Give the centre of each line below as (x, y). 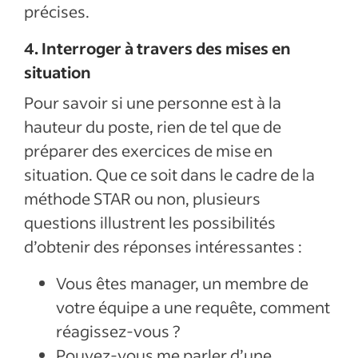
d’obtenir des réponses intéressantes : (165, 246)
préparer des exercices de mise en (148, 150)
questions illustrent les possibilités (150, 222)
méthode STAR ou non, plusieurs (142, 198)
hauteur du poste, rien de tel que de (153, 126)
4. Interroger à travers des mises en (157, 48)
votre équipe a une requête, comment (193, 307)
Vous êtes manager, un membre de (182, 283)
